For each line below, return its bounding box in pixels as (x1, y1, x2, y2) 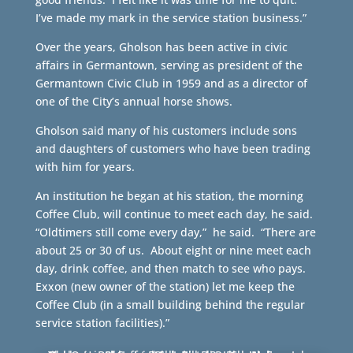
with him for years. (35, 159, 135, 174)
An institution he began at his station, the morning (35, 188, 303, 203)
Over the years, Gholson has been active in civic (35, 39, 288, 54)
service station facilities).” (35, 315, 169, 330)
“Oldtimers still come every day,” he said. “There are (35, 225, 316, 240)
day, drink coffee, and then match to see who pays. (35, 261, 309, 276)
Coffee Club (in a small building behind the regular (35, 297, 305, 312)
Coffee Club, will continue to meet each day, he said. (35, 206, 316, 221)
